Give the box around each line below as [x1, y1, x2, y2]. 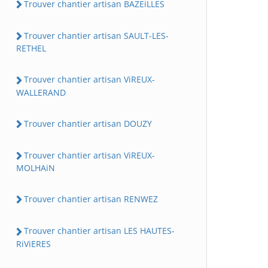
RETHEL [16, 42, 46, 54]
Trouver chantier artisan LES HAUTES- [24, 225, 175, 237]
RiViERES [16, 237, 51, 249]
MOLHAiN [16, 162, 55, 174]
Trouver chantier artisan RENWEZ [24, 193, 158, 205]
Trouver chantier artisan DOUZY [24, 117, 152, 129]
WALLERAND [16, 86, 66, 98]
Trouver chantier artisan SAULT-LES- [24, 30, 169, 42]
